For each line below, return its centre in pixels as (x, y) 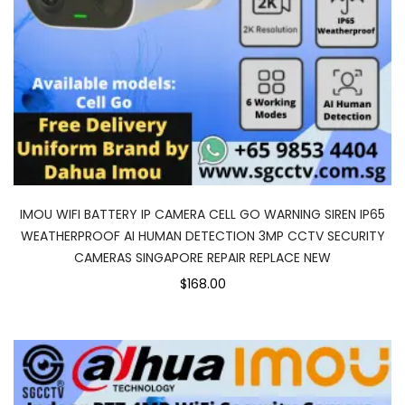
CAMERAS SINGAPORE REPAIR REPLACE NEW (202, 258)
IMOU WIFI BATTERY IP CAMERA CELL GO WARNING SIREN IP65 (202, 214)
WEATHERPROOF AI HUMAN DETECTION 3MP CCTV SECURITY (202, 236)
